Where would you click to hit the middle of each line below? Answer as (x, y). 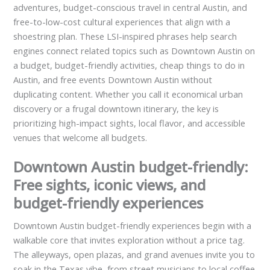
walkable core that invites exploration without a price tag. (129, 240)
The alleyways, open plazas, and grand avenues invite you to (134, 255)
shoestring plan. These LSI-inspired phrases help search (125, 36)
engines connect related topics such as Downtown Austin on (134, 51)
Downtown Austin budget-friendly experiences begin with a (133, 226)
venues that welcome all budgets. (80, 138)
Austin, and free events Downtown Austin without (113, 80)
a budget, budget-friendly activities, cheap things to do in (129, 65)
